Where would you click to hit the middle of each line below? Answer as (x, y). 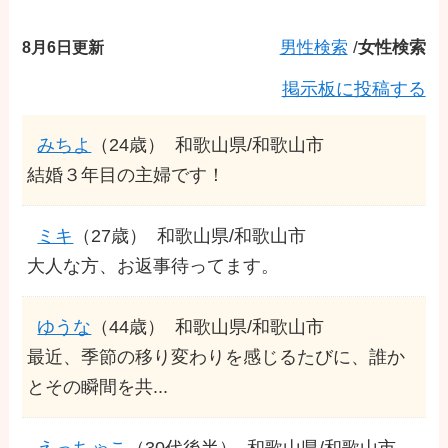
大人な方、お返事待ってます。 (153, 265)
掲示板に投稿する (353, 88)
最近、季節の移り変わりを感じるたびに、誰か (216, 356)
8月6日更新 (63, 46)
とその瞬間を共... (98, 386)
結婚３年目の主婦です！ (126, 174)
